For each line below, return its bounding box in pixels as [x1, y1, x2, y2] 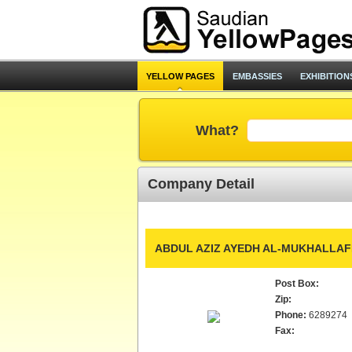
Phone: [274, 310, 306, 321]
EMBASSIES [232, 71, 282, 81]
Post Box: [274, 278, 319, 289]
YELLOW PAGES [145, 71, 214, 81]
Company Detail [147, 176, 255, 192]
